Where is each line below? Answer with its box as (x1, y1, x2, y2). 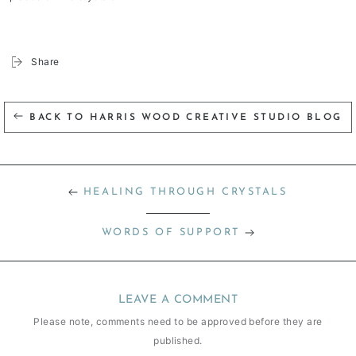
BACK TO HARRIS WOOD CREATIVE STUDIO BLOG (29, 113, 342, 123)
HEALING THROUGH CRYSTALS (83, 186, 288, 197)
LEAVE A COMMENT (118, 293, 238, 306)
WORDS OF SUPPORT (101, 226, 240, 238)
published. (153, 335, 203, 347)
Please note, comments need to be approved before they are (33, 315, 323, 328)
